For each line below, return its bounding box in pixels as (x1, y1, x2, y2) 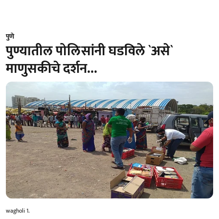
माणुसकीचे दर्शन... (6, 57, 97, 80)
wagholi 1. (6, 205, 30, 216)
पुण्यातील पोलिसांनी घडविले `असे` (6, 40, 173, 63)
